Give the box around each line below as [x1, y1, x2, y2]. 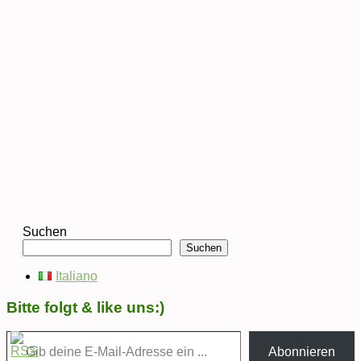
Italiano [55, 268, 98, 283]
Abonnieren [268, 345, 335, 359]
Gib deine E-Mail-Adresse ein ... [6, 323, 36, 338]
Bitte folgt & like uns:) [6, 298, 164, 316]
